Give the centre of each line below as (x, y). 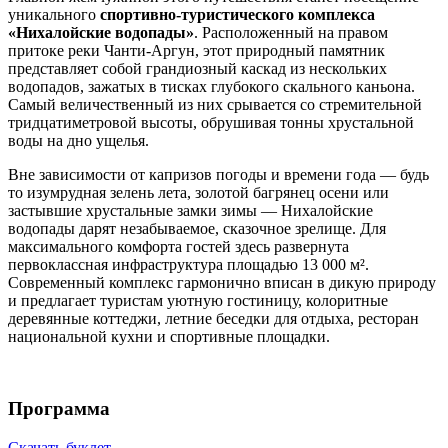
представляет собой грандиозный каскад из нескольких (197, 68)
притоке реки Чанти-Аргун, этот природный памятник (196, 50)
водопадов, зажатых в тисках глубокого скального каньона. (211, 86)
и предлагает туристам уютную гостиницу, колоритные (198, 300)
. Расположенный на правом (291, 32)
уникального (54, 14)
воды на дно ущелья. (78, 140)
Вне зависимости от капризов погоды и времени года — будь (218, 174)
